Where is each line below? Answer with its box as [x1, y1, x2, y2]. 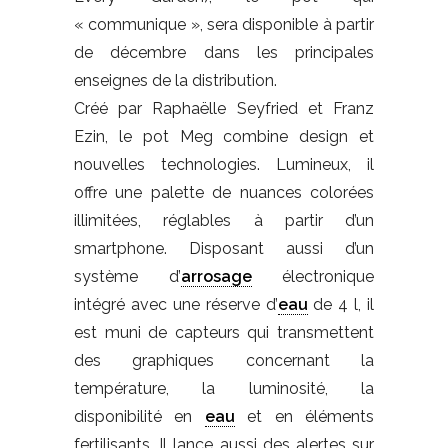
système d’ [74, 266, 181, 286]
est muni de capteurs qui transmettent [74, 322, 374, 342]
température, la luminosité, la [74, 378, 374, 398]
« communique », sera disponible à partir [74, 14, 374, 34]
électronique [251, 266, 374, 286]
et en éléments [234, 406, 375, 426]
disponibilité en [74, 406, 205, 426]
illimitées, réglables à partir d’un [74, 210, 374, 230]
